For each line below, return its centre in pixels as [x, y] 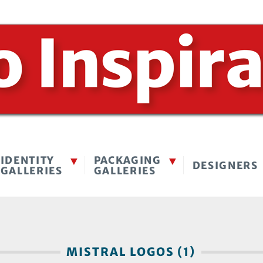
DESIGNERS [225, 166]
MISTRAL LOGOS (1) [131, 252]
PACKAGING [127, 160]
